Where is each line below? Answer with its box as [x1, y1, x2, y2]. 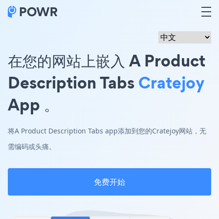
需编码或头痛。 [8, 142, 56, 151]
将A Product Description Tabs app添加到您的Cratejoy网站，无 [8, 126, 206, 135]
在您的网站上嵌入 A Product [8, 49, 205, 72]
